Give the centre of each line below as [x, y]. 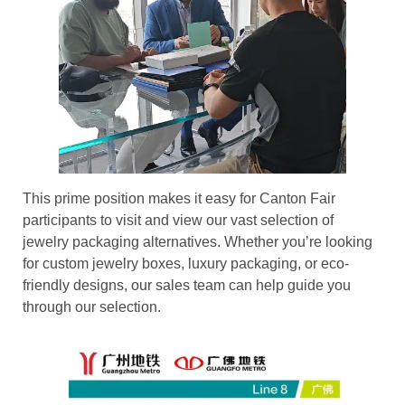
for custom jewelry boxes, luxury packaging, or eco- [186, 263]
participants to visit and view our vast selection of [178, 220]
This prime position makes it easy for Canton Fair [179, 198]
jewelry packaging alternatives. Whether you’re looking [198, 241]
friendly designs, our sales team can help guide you [187, 285]
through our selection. [92, 306]
